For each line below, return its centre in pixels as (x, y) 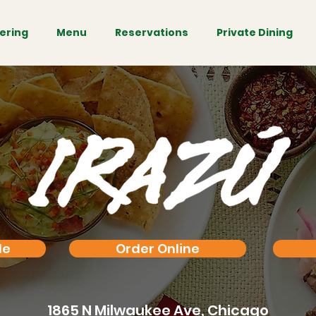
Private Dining (255, 32)
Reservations (152, 32)
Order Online (158, 249)
